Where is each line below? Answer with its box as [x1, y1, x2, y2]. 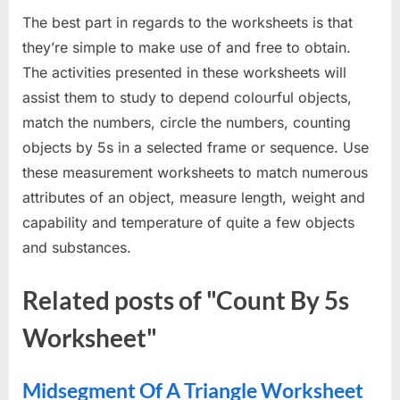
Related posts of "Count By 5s [22, 284, 349, 315]
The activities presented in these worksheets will [22, 62, 346, 81]
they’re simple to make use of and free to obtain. [22, 37, 351, 56]
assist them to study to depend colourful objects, [22, 87, 352, 106]
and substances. [22, 237, 131, 256]
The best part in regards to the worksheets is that [22, 12, 353, 31]
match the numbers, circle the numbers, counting [22, 112, 351, 131]
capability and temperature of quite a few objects [22, 212, 354, 231]
